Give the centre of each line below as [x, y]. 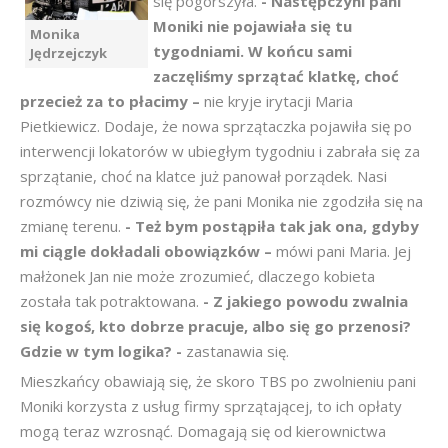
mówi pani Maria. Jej [343, 251]
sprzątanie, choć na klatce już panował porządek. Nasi [203, 176]
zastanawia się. [237, 351]
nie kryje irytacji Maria [278, 101]
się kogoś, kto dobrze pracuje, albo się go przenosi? [215, 326]
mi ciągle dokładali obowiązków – [148, 251]
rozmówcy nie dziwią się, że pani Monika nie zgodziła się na [221, 201]
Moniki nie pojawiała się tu [252, 26]
